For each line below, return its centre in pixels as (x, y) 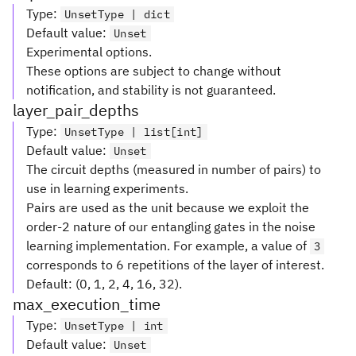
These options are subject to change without (154, 71)
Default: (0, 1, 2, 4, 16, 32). (104, 284)
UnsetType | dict (118, 14)
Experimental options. (89, 52)
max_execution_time (87, 304)
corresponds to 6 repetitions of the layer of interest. (175, 265)
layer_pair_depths (76, 110)
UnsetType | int (114, 326)
